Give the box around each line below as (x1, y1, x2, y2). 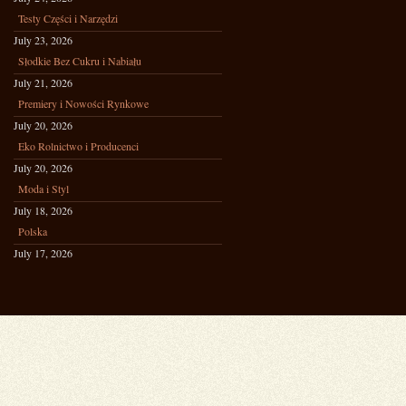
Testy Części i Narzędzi (18, 11, 118, 25)
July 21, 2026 (14, 75, 72, 90)
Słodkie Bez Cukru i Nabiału (18, 53, 141, 68)
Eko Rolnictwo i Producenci (18, 139, 139, 153)
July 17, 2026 (14, 246, 72, 260)
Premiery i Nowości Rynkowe (18, 96, 149, 111)
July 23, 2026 (14, 33, 72, 47)
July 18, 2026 (14, 203, 72, 217)
